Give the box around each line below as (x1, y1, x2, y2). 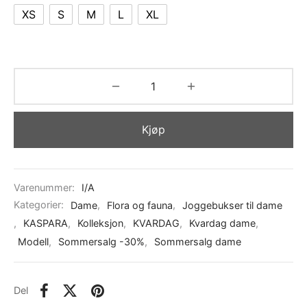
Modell (18, 236, 49, 248)
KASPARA (23, 217, 68, 230)
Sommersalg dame (154, 236, 241, 248)
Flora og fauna (107, 199, 173, 211)
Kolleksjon (77, 217, 123, 230)
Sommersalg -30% (58, 236, 145, 248)
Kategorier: (14, 199, 66, 211)
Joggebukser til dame (182, 199, 282, 211)
